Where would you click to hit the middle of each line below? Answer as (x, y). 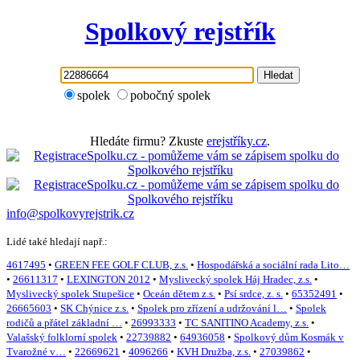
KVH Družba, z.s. (214, 352)
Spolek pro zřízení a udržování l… (212, 309)
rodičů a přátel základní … (64, 323)
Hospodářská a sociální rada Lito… (273, 265)
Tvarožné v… (36, 352)
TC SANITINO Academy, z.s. (247, 323)
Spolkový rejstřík (180, 32)
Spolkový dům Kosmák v (289, 337)
